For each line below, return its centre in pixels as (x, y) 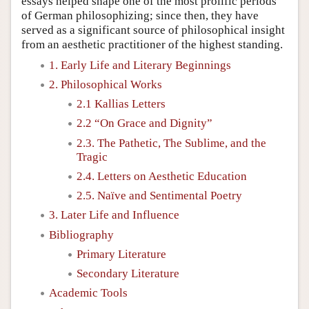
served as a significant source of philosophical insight (153, 30)
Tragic (92, 157)
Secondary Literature (128, 273)
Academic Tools (88, 293)
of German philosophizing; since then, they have (140, 15)
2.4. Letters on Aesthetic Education (162, 176)
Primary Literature (121, 254)
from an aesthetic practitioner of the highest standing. (152, 44)
